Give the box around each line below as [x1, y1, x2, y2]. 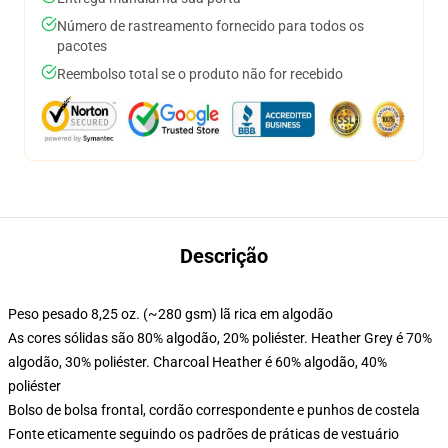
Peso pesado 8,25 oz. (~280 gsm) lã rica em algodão [8, 306, 333, 322]
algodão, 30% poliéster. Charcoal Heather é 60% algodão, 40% [8, 354, 387, 370]
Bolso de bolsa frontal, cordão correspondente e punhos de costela [8, 402, 420, 418]
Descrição [180, 244, 268, 268]
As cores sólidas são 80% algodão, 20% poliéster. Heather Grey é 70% [8, 330, 432, 346]
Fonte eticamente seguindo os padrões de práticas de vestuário [8, 426, 399, 442]
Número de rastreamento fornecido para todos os [57, 18, 364, 34]
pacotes [57, 38, 107, 54]
